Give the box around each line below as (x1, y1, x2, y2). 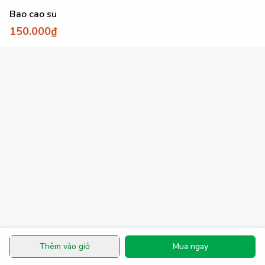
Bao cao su (9, 8, 57, 21)
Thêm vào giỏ (40, 241, 90, 252)
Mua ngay (172, 241, 208, 252)
